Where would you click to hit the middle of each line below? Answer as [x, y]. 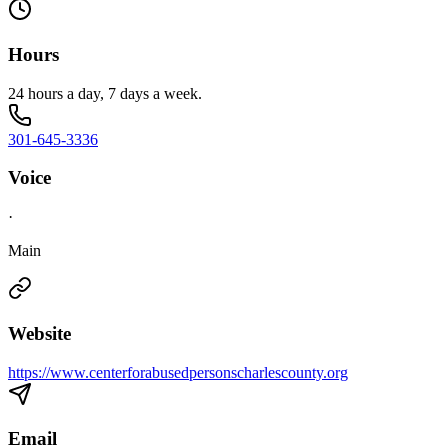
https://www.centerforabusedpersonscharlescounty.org [178, 372]
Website [39, 333]
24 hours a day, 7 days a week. [105, 93]
